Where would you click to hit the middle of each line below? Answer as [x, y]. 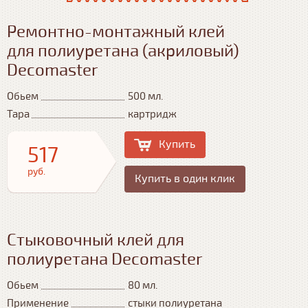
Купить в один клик [185, 178]
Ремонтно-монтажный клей [116, 32]
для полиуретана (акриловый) [123, 51]
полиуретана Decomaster [105, 259]
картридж [152, 114]
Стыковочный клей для [96, 240]
